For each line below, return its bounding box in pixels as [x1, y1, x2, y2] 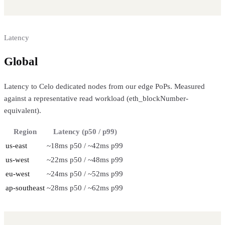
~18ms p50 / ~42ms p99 [47, 141, 123, 150]
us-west [6, 155, 29, 164]
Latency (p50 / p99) [53, 127, 117, 136]
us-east [6, 141, 27, 150]
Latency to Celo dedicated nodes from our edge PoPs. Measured [4, 82, 205, 90]
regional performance [41, 55, 148, 68]
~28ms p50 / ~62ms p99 [47, 183, 123, 192]
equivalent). [4, 106, 41, 115]
